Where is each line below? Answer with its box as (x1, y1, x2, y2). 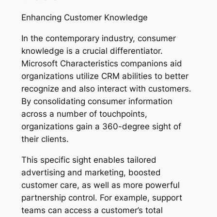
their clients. (21, 134, 69, 144)
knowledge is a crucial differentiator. (21, 46, 163, 56)
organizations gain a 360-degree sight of (21, 122, 181, 132)
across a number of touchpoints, (21, 109, 147, 119)
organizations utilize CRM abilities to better (21, 71, 188, 81)
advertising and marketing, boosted (21, 168, 161, 178)
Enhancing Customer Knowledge (21, 13, 148, 23)
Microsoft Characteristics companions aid (21, 59, 182, 69)
